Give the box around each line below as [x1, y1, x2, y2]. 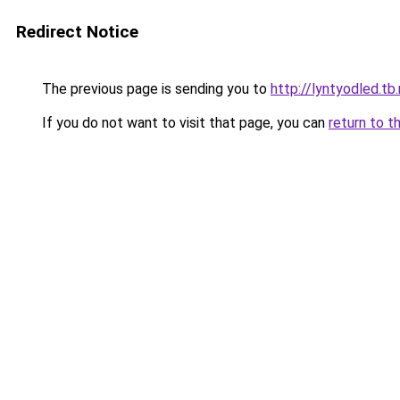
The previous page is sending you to [38, 80, 271, 97]
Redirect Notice [16, 21, 138, 42]
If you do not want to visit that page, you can [38, 114, 329, 131]
